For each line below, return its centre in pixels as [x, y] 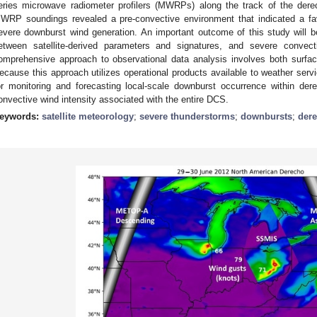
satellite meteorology [88, 116]
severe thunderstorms [187, 116]
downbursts [266, 116]
